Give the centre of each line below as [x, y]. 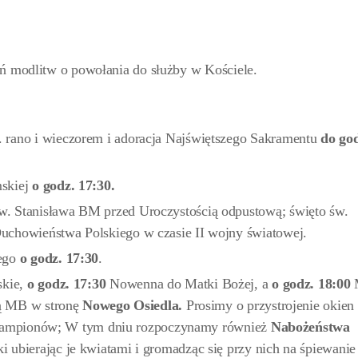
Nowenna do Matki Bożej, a [191, 284]
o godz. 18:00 [313, 284]
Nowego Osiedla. [134, 306]
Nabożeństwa [310, 327]
